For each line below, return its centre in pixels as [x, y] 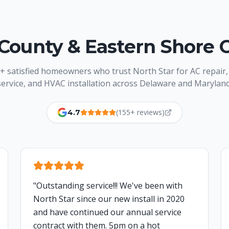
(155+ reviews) [140, 112]
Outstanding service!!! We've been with [109, 186]
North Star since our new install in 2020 [109, 199]
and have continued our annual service [107, 212]
